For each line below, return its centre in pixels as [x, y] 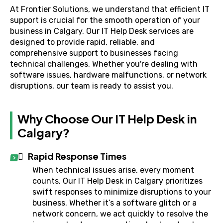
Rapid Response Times [77, 156]
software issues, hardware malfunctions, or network [108, 75]
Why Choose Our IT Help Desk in [107, 118]
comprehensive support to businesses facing [94, 53]
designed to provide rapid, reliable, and [82, 42]
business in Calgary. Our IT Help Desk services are [102, 31]
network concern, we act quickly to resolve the [120, 214]
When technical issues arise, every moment [113, 170]
